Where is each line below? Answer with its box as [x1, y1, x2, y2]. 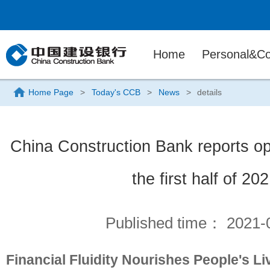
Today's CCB [92, 87, 140, 97]
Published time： [105, 214, 227, 232]
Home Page [28, 87, 74, 97]
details [197, 87, 222, 97]
